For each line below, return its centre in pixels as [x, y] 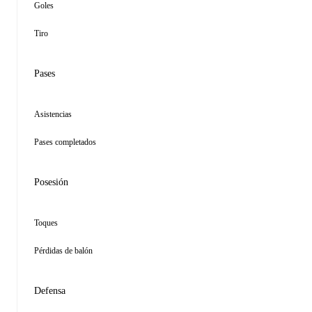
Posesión [51, 182]
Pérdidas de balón [63, 251]
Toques [46, 223]
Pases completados [65, 142]
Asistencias [53, 114]
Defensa [50, 291]
